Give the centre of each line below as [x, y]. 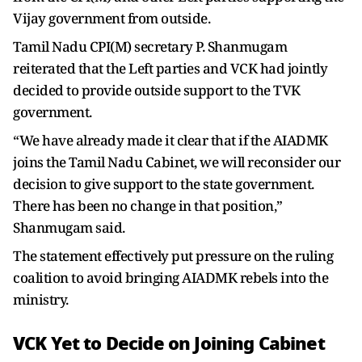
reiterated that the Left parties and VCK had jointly [170, 68]
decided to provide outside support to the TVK [157, 90]
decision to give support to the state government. [164, 183]
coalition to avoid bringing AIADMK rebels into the [170, 277]
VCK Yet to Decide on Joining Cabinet [169, 343]
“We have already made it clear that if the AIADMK [170, 140]
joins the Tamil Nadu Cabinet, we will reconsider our [177, 162]
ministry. [41, 299]
